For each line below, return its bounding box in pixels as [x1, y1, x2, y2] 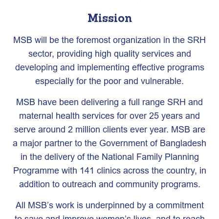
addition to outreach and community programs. [19, 178, 200, 190]
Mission [87, 10, 132, 26]
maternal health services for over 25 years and [19, 109, 200, 122]
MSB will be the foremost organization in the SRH [13, 34, 206, 46]
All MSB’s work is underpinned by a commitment [15, 199, 204, 211]
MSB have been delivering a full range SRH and [16, 96, 203, 108]
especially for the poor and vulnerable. [35, 75, 184, 87]
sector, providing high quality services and [28, 47, 191, 60]
